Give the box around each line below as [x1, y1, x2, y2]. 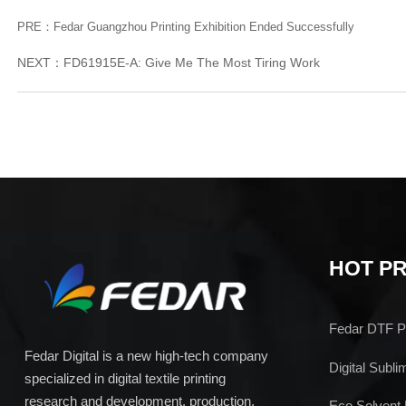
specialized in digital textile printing [24, 371, 226, 387]
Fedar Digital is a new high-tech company [24, 348, 268, 364]
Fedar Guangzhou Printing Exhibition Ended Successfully [53, 20, 355, 34]
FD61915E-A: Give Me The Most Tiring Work [63, 55, 321, 71]
